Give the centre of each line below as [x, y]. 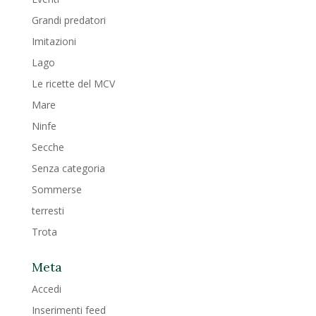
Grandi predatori [68, 20]
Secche [48, 147]
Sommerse [56, 189]
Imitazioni [54, 41]
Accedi [46, 288]
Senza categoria [68, 168]
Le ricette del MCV [73, 83]
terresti [48, 210]
